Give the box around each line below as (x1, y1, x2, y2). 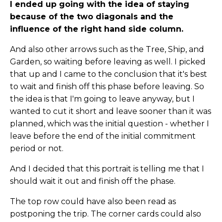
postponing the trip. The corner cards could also (10, 209, 201, 219)
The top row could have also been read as (10, 197, 176, 207)
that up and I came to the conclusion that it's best (10, 69, 207, 79)
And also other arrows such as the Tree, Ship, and (10, 45, 204, 55)
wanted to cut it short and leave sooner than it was (10, 107, 211, 116)
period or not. (10, 144, 63, 154)
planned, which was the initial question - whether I (10, 119, 209, 129)
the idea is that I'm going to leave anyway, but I (10, 94, 195, 104)
